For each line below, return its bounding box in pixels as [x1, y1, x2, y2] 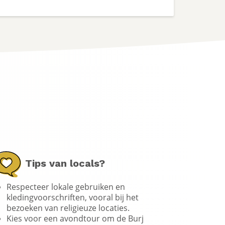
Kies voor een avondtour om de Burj [7, 212, 144, 223]
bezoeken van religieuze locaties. [7, 202, 130, 213]
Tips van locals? [22, 157, 105, 169]
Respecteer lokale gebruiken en [7, 181, 125, 192]
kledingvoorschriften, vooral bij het [7, 191, 139, 202]
